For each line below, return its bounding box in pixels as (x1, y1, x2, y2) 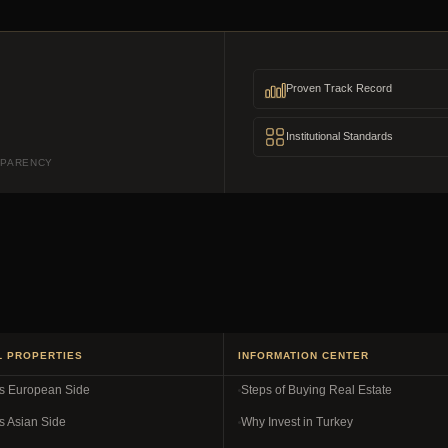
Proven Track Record (285, 82, 392, 94)
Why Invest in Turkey (241, 415, 353, 429)
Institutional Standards (285, 130, 393, 142)
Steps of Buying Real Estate (241, 383, 392, 397)
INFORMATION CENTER (238, 350, 369, 361)
